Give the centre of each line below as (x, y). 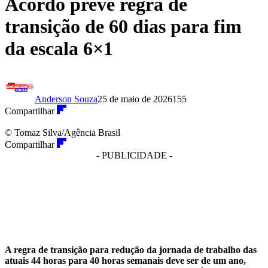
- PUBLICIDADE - (134, 156)
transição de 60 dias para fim (123, 26)
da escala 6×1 (59, 48)
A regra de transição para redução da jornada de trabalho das (131, 250)
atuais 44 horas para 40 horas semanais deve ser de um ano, (125, 261)
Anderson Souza (66, 99)
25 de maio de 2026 (135, 99)
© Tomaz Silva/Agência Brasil (63, 133)
